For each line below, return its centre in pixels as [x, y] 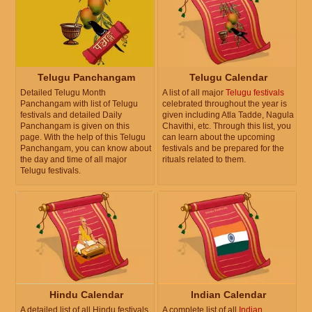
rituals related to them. [204, 160]
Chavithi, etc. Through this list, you [227, 126]
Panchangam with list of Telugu [79, 104]
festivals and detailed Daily [71, 115]
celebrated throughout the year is [225, 104]
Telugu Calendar [228, 78]
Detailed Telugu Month [63, 93]
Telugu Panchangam [86, 78]
